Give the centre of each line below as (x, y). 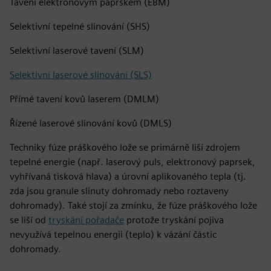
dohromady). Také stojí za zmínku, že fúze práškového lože (133, 205)
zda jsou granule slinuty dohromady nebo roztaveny (119, 191)
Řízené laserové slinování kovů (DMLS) (91, 123)
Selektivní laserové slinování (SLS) (81, 75)
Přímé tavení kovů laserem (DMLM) (84, 99)
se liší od (29, 220)
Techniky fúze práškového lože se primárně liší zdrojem (125, 147)
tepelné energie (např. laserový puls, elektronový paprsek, (132, 162)
